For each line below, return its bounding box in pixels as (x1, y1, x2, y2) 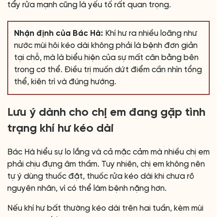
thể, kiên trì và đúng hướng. (14, 77, 116, 86)
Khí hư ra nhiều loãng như (103, 29, 197, 38)
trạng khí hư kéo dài (7, 123, 114, 135)
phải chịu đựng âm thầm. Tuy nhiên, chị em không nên (7, 160, 205, 169)
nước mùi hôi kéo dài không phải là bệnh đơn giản (14, 41, 198, 50)
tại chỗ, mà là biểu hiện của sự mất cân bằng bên (14, 53, 199, 62)
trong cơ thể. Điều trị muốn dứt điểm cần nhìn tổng (14, 65, 202, 74)
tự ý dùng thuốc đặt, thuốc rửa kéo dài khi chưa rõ (7, 172, 194, 181)
